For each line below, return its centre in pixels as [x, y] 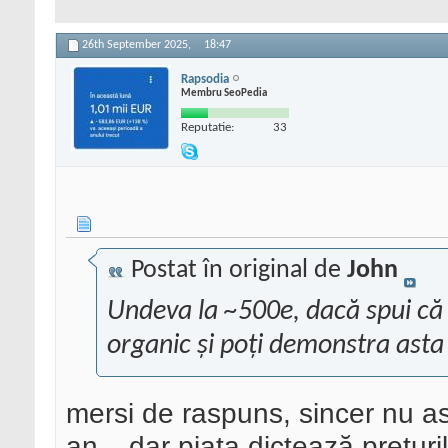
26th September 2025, [138, 45]
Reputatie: [207, 127]
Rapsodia [205, 79]
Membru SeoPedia [224, 93]
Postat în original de [236, 271]
